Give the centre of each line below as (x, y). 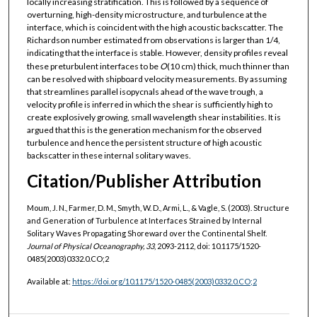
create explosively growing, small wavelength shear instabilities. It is (154, 117)
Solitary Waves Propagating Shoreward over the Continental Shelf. (146, 233)
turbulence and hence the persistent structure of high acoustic (144, 143)
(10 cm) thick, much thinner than (228, 67)
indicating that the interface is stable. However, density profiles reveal (157, 53)
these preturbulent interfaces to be (93, 67)
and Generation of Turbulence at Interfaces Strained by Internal (144, 220)
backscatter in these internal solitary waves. (109, 156)
